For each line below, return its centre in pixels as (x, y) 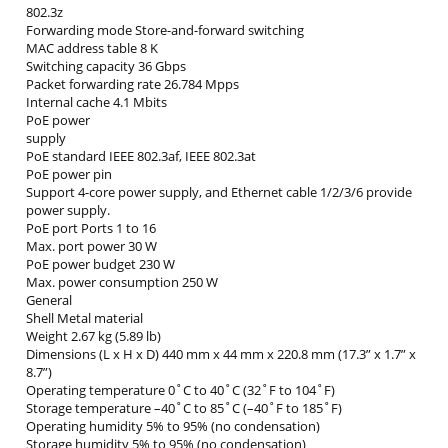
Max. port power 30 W (91, 246)
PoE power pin (69, 174)
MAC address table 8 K (92, 48)
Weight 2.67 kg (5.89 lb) (93, 336)
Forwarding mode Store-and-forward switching (165, 30)
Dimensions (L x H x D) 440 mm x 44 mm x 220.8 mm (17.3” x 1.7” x (221, 354)
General (49, 300)
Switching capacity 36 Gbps (106, 66)
